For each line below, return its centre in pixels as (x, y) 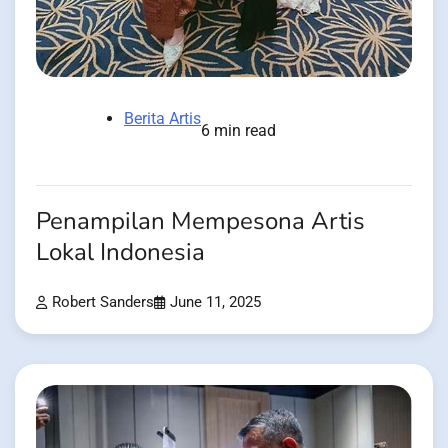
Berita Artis (162, 119)
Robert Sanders (103, 303)
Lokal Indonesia (120, 253)
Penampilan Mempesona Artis (200, 222)
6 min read (238, 131)
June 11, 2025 (215, 303)
